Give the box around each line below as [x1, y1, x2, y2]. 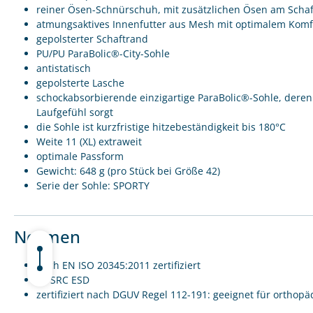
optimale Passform [36, 150, 124, 163]
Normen [14, 225, 80, 248]
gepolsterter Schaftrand [36, 32, 148, 45]
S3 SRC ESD [36, 273, 89, 286]
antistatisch [36, 61, 91, 75]
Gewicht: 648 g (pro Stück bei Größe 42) [36, 164, 220, 177]
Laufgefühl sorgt [36, 105, 113, 119]
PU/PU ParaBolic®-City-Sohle [36, 47, 170, 60]
